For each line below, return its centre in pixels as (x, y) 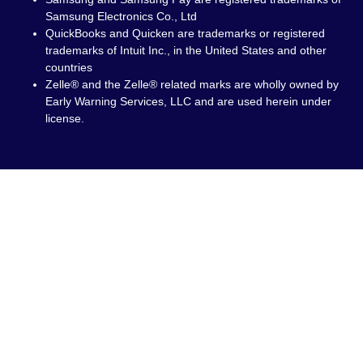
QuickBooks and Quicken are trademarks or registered (185, 33)
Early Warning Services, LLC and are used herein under (188, 101)
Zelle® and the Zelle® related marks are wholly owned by (192, 84)
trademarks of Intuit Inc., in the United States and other (186, 50)
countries (69, 67)
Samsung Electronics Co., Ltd (121, 16)
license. (65, 118)
